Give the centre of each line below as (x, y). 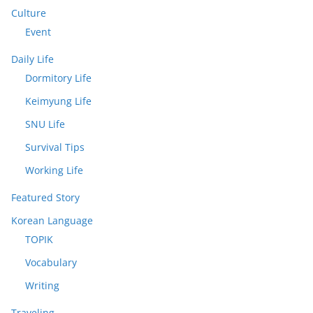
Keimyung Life (58, 101)
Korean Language (52, 221)
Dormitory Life (58, 78)
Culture (29, 13)
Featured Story (45, 198)
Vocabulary (51, 263)
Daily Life (32, 59)
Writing (42, 286)
